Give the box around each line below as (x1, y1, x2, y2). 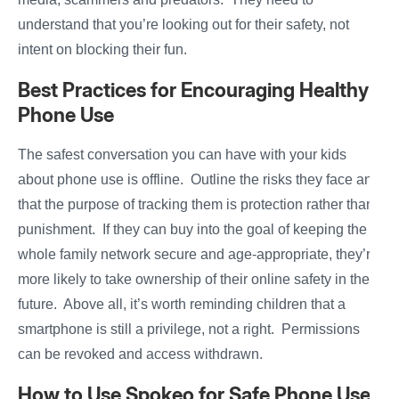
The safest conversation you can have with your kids (18, 147, 346, 163)
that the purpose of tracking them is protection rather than (18, 197, 374, 213)
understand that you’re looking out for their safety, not (18, 17, 349, 33)
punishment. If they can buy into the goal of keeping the (18, 222, 367, 238)
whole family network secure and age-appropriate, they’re (18, 247, 379, 263)
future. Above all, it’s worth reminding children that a (18, 297, 346, 313)
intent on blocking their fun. (18, 42, 191, 58)
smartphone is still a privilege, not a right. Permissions (18, 322, 360, 338)
